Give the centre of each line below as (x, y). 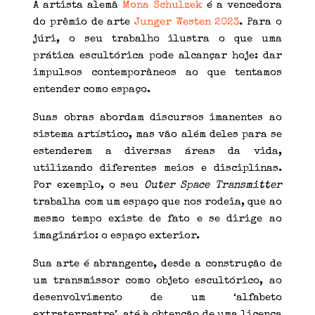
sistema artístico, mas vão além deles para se (157, 134)
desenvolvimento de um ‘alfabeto (157, 297)
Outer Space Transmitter (210, 185)
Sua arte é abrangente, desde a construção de (157, 264)
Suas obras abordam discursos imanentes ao (157, 117)
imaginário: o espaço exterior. (117, 236)
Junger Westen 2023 (187, 22)
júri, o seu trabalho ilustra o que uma (157, 39)
